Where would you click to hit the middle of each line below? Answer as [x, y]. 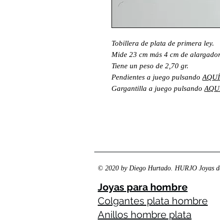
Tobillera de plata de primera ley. [163, 43]
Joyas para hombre [143, 187]
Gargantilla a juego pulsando [158, 88]
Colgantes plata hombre [153, 201]
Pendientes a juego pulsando [157, 77]
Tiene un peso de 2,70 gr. [151, 66]
